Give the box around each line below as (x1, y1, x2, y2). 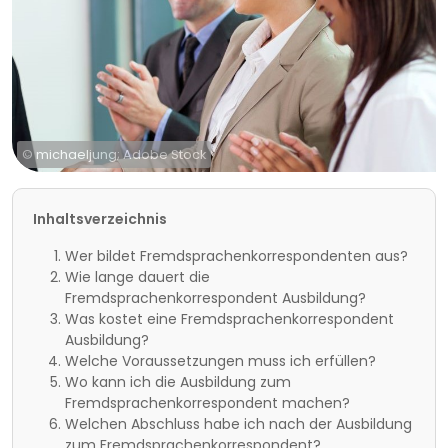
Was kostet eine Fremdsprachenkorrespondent (65, 309, 394, 329)
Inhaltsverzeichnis (33, 209, 167, 229)
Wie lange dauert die (65, 267, 210, 287)
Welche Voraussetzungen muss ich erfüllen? (65, 351, 376, 371)
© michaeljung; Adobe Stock (22, 146, 206, 163)
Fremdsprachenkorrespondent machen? (65, 393, 350, 413)
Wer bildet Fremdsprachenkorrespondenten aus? (65, 246, 408, 266)
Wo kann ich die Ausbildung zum (65, 372, 291, 392)
